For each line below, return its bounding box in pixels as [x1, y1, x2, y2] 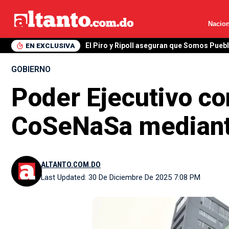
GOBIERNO [11, 64, 51, 74]
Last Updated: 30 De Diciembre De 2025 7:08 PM [41, 173, 201, 182]
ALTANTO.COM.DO [41, 160, 101, 169]
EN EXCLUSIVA [25, 41, 75, 50]
